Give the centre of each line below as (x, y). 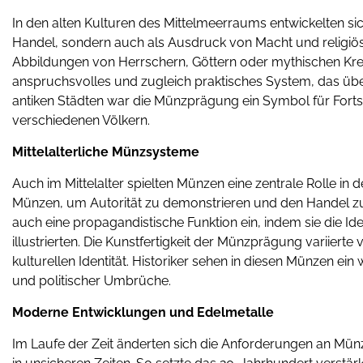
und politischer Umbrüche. (92, 281)
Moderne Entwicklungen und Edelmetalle (143, 312)
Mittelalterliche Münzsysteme (106, 152)
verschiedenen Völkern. (81, 120)
